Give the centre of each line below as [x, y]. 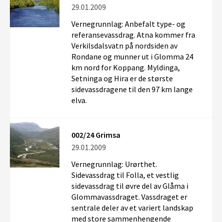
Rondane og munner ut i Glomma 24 [132, 56]
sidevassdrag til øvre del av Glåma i [130, 186]
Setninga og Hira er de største [122, 78]
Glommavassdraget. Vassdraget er [129, 197]
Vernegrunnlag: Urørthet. [114, 164]
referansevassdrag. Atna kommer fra [133, 35]
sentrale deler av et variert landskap [132, 208]
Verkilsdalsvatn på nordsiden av [124, 46]
